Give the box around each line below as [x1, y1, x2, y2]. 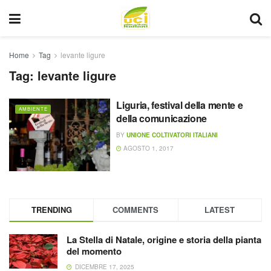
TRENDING [31, 203, 72, 215]
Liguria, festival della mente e [116, 98, 243, 112]
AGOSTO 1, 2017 [122, 144, 174, 152]
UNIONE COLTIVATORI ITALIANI [126, 131, 218, 139]
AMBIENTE [19, 105, 48, 112]
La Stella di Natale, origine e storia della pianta [67, 232, 261, 246]
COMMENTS [113, 203, 159, 215]
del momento [67, 244, 122, 258]
